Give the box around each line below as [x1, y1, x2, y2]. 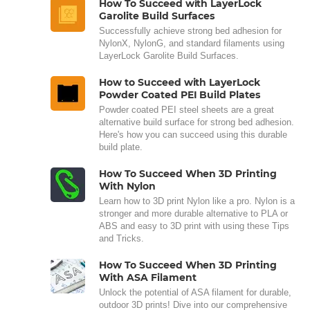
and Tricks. [99, 232, 144, 244]
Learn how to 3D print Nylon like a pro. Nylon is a [99, 195, 295, 206]
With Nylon [99, 179, 156, 192]
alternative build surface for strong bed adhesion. [99, 116, 294, 127]
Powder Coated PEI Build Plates [99, 88, 261, 101]
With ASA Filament [99, 271, 197, 284]
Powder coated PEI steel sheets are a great [99, 104, 274, 115]
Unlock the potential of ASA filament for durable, [99, 286, 291, 298]
